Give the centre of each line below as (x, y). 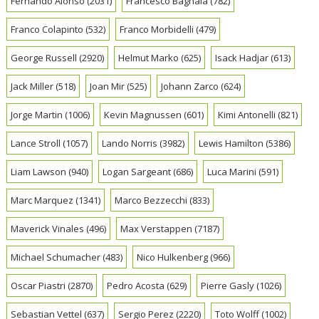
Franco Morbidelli (157, 29)
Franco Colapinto (47, 29)
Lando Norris (130, 143)
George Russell (44, 57)
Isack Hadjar (242, 57)
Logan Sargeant (137, 171)
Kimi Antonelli (247, 114)
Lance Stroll (36, 143)
